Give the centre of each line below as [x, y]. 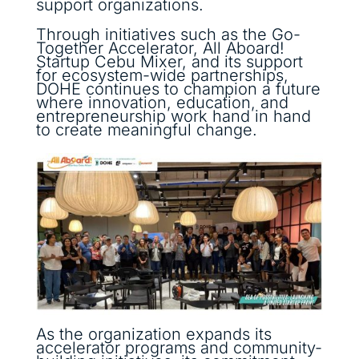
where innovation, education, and [162, 103]
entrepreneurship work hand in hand [173, 117]
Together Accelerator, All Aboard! [160, 48]
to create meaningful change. [146, 130]
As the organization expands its [153, 335]
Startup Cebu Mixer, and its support [169, 62]
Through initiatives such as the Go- [168, 35]
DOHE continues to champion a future [178, 89]
